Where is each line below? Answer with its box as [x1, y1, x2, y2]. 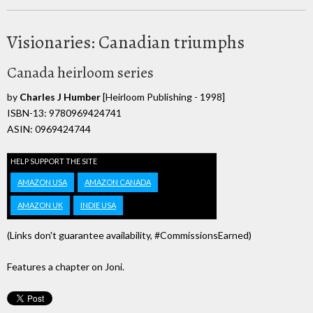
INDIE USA [80, 201, 116, 210]
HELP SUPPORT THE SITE [10, 156, 97, 166]
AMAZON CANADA [85, 177, 151, 187]
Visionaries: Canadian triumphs [7, 29, 245, 54]
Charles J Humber [20, 90, 101, 103]
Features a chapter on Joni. [7, 261, 124, 273]
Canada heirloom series [7, 61, 154, 83]
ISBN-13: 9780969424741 [7, 106, 122, 119]
